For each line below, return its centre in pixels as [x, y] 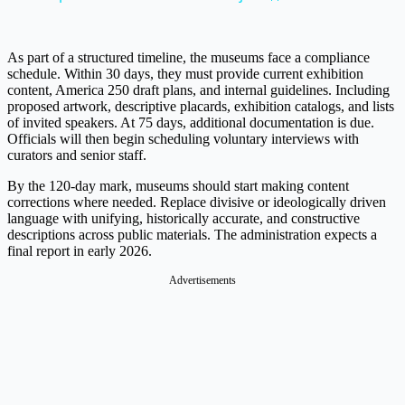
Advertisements [202, 281]
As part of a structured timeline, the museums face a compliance [188, 58]
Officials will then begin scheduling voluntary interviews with [183, 139]
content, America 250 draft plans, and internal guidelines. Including [198, 90]
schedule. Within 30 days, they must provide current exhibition [185, 74]
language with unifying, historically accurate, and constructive [184, 219]
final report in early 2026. [80, 251]
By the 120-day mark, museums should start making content [178, 186]
